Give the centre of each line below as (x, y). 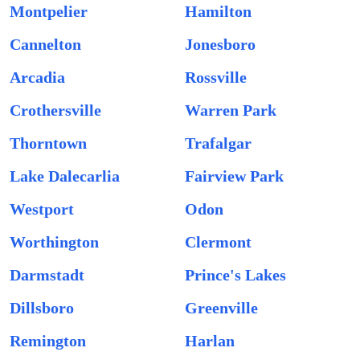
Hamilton (218, 11)
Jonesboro (220, 44)
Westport (42, 209)
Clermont (218, 242)
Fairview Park (234, 176)
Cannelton (45, 44)
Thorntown (48, 143)
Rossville (216, 77)
